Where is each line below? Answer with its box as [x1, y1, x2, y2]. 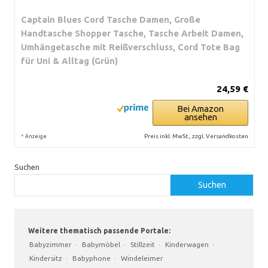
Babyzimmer [29, 240, 72, 248]
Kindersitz [29, 254, 62, 262]
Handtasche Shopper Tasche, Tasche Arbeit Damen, [21, 28, 243, 38]
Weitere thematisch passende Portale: [26, 226, 170, 234]
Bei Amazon [177, 103, 224, 114]
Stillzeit [130, 240, 155, 248]
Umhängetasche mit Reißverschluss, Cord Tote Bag [21, 41, 240, 52]
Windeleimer [121, 254, 163, 262]
